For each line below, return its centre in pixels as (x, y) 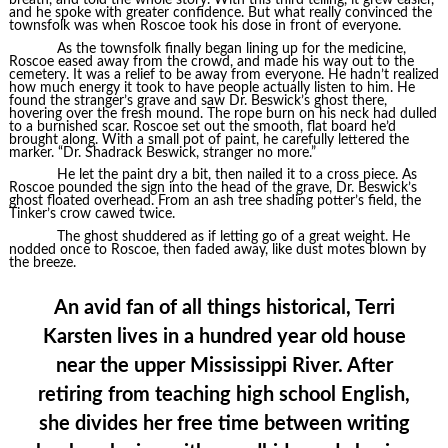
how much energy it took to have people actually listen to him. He (211, 87)
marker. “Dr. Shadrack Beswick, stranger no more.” (162, 152)
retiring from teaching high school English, (224, 395)
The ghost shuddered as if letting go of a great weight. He (233, 236)
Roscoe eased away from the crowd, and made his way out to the (211, 61)
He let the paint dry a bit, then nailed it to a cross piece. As (236, 175)
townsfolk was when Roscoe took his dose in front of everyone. (204, 26)
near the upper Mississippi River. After (224, 366)
